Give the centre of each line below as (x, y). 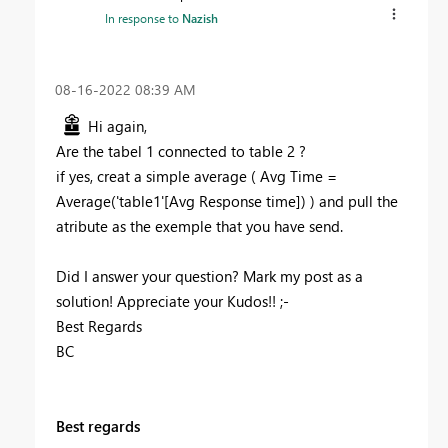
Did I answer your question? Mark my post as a (209, 275)
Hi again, (119, 125)
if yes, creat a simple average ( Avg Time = (196, 175)
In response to (143, 17)
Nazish (200, 17)
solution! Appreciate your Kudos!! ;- (172, 300)
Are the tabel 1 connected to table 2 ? (183, 150)
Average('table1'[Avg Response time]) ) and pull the (227, 200)
